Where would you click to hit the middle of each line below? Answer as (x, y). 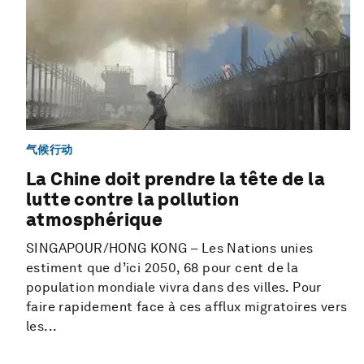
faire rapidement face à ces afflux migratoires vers (187, 307)
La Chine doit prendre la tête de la (175, 179)
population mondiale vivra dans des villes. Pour (174, 288)
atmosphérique (95, 220)
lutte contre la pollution (132, 199)
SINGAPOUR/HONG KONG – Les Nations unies (170, 249)
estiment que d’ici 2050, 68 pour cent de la (162, 268)
